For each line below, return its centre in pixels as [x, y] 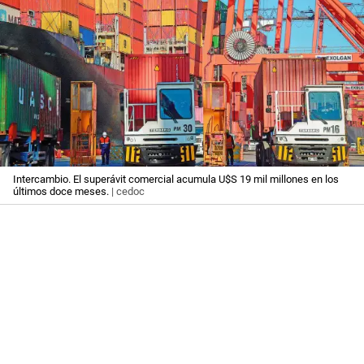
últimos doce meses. [61, 192]
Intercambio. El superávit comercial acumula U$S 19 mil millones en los [176, 180]
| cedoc [127, 192]
